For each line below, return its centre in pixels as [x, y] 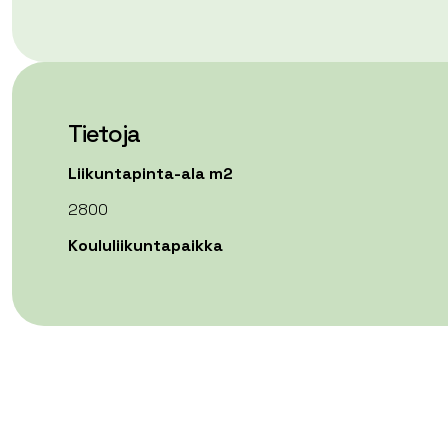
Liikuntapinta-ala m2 [150, 173]
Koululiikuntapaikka [145, 245]
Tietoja [104, 133]
